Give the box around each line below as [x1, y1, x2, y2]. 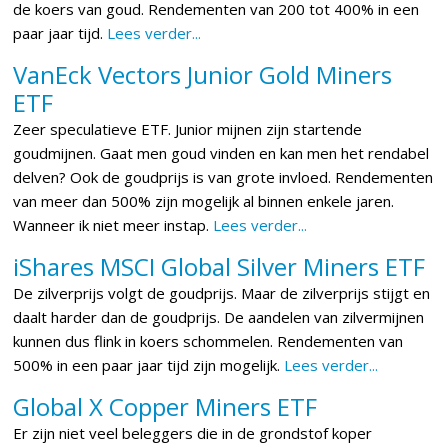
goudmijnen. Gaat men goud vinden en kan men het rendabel [13, 143, 430, 163]
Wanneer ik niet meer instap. [13, 215, 210, 235]
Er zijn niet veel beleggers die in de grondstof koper [13, 423, 373, 443]
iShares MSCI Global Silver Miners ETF [13, 250, 426, 283]
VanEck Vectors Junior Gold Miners [13, 58, 393, 91]
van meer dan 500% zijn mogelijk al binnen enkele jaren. [13, 191, 395, 211]
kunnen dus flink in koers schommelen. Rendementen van [13, 331, 404, 351]
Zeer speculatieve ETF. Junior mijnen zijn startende [13, 119, 363, 139]
